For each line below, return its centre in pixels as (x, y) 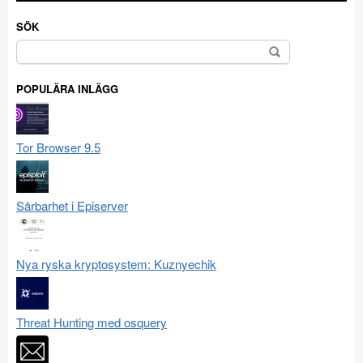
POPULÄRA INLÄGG (67, 88)
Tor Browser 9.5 (58, 147)
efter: (30, 65)
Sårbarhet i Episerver (72, 205)
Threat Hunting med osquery (92, 322)
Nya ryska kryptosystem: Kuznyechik (116, 263)
